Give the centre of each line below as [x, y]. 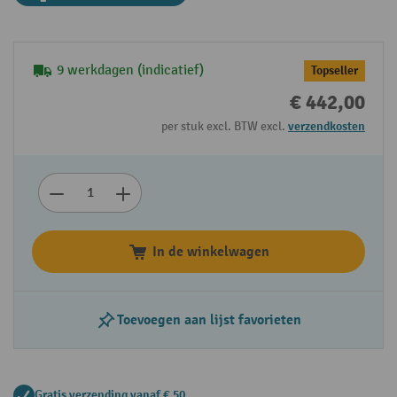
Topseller [335, 70]
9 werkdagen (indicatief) [130, 70]
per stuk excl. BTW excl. [225, 126]
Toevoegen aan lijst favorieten [209, 320]
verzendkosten [327, 126]
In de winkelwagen [211, 252]
